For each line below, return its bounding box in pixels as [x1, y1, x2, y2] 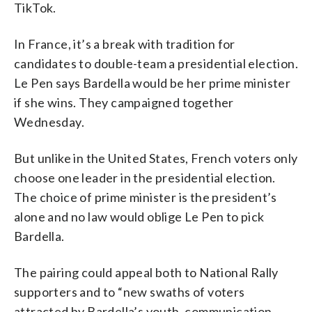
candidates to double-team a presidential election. [14, 55, 298, 71]
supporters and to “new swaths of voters [14, 283, 245, 299]
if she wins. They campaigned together [14, 94, 234, 110]
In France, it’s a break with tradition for [14, 36, 235, 52]
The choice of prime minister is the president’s [14, 189, 277, 205]
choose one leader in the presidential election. [14, 169, 276, 185]
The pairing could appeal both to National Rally [14, 264, 279, 280]
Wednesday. [14, 114, 85, 130]
